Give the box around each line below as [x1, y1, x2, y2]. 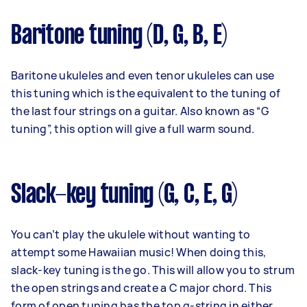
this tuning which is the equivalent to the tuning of [11, 86, 280, 101]
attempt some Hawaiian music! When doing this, [11, 245, 267, 260]
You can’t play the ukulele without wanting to [11, 227, 251, 243]
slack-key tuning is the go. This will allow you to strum [11, 262, 295, 278]
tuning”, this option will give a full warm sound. [11, 121, 255, 137]
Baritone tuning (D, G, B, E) [11, 24, 228, 49]
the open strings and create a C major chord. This [11, 280, 272, 296]
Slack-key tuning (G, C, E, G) [11, 183, 238, 208]
